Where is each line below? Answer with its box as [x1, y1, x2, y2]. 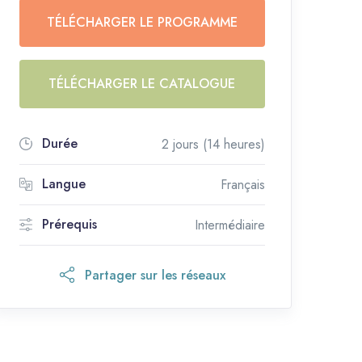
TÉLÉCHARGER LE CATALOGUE [48, 74, 236, 93]
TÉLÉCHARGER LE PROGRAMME [46, 12, 238, 32]
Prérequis [42, 215, 97, 234]
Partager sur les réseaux [84, 265, 225, 284]
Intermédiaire [194, 215, 265, 234]
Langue [42, 175, 86, 194]
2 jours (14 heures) [161, 134, 265, 154]
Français [220, 175, 265, 194]
